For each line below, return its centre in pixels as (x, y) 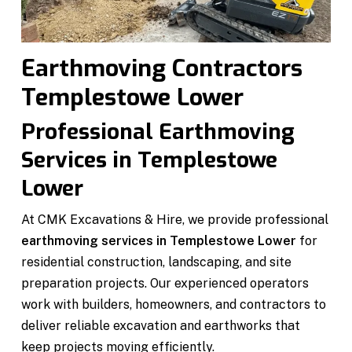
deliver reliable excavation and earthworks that (160, 325)
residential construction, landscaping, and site (156, 262)
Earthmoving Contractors (161, 68)
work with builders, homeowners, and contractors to (173, 304)
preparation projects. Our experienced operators (165, 283)
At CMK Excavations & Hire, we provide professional (174, 219)
